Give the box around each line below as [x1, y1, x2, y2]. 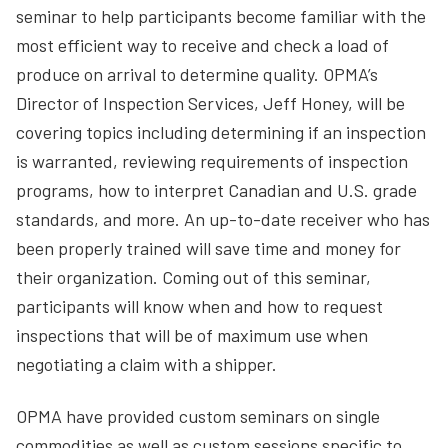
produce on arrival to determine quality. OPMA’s [16, 63, 378, 85]
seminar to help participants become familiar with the [16, 5, 426, 27]
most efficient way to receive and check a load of [16, 34, 389, 56]
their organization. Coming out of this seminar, [16, 266, 371, 288]
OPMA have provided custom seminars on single [16, 404, 380, 427]
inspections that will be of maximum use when [16, 324, 368, 346]
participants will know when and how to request [16, 295, 383, 317]
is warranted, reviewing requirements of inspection [16, 150, 408, 172]
